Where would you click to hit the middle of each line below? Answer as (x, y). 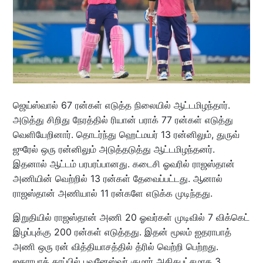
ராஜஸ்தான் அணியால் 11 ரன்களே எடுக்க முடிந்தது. (112, 193)
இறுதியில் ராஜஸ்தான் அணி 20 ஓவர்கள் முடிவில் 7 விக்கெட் (131, 217)
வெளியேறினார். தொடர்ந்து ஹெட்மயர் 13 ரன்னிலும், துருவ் (126, 134)
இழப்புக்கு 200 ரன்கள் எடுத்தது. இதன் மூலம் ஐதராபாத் (122, 232)
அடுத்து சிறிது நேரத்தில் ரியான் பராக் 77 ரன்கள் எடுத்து (123, 119)
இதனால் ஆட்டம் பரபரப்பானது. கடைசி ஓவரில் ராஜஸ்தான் (124, 163)
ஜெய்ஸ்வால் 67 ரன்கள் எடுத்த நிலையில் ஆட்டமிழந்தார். (121, 105)
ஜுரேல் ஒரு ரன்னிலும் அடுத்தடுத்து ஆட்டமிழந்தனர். (114, 149)
